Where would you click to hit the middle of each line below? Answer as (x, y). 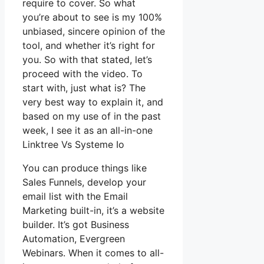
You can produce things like (85, 168)
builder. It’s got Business (76, 225)
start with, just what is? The (84, 88)
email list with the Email (75, 197)
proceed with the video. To (82, 74)
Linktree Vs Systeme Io (73, 145)
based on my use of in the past (92, 116)
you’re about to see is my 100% (92, 17)
